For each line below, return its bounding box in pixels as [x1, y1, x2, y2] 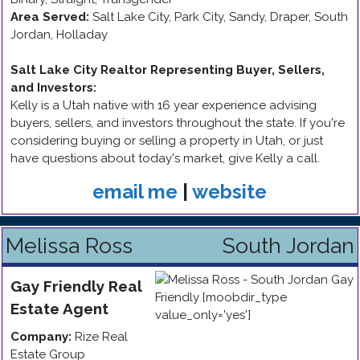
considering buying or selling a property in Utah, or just [10, 133, 323, 148]
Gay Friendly [10, 277, 104, 295]
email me [92, 180, 178, 203]
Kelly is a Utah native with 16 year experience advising [10, 98, 317, 112]
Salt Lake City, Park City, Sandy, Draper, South [92, 10, 348, 24]
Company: [10, 329, 72, 344]
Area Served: [10, 10, 89, 24]
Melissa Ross [6, 233, 133, 258]
